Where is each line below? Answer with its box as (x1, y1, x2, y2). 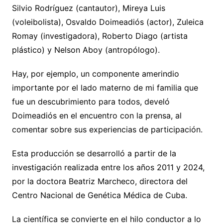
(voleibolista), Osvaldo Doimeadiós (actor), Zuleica (11, 17, 204, 27)
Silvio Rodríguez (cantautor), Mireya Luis (11, 3, 165, 13)
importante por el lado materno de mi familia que (11, 83, 198, 93)
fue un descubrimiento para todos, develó (11, 97, 170, 107)
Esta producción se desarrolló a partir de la (11, 148, 176, 159)
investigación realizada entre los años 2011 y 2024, (11, 162, 205, 173)
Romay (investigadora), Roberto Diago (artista (11, 31, 188, 41)
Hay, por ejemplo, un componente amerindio (11, 69, 179, 79)
